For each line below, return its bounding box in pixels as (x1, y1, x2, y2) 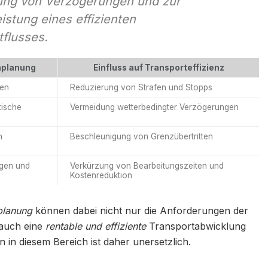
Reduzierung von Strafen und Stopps (70, 82, 212, 92)
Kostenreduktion (70, 170, 132, 180)
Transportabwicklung (146, 220, 246, 232)
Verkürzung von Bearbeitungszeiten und (70, 160, 224, 170)
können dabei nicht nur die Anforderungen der (32, 204, 248, 217)
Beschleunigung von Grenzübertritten (70, 131, 213, 141)
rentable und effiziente (45, 220, 146, 232)
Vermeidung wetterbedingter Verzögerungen (70, 102, 239, 112)
